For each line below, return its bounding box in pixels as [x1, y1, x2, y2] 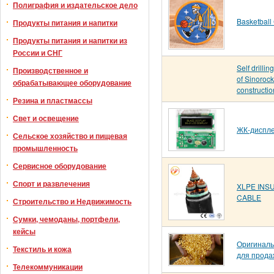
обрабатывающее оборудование [13, 77, 131, 88]
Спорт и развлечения [13, 178, 90, 189]
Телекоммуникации [13, 261, 83, 272]
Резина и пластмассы [13, 95, 92, 106]
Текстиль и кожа [13, 243, 72, 254]
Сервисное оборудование [13, 160, 106, 171]
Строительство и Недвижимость [13, 196, 131, 207]
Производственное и [13, 65, 88, 76]
